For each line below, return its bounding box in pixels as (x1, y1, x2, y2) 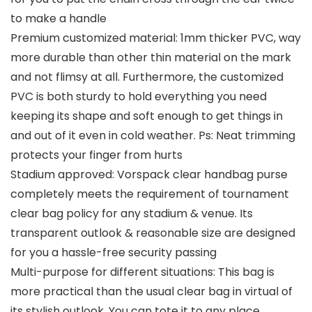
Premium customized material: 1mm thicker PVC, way (10, 30, 301, 47)
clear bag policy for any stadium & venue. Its (10, 205, 253, 222)
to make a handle (10, 10, 107, 27)
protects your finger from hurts (10, 147, 182, 164)
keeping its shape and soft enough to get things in (10, 108, 283, 125)
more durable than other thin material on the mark (10, 49, 291, 66)
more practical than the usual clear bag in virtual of (10, 283, 292, 300)
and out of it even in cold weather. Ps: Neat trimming (10, 127, 295, 144)
